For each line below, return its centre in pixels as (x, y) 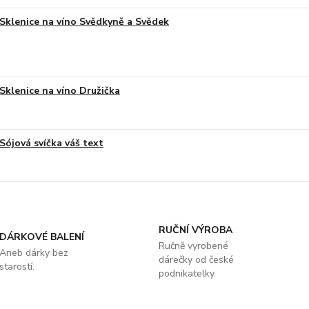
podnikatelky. (187, 273)
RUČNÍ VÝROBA (195, 230)
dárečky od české (196, 260)
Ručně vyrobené (193, 246)
